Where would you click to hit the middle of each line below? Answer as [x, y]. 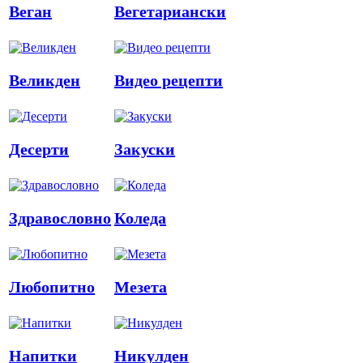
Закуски [145, 149]
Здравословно [60, 218]
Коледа [140, 218]
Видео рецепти [169, 81]
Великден [45, 81]
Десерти [39, 149]
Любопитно [52, 287]
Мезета [141, 287]
